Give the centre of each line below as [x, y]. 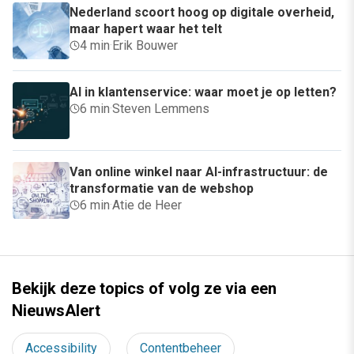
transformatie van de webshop [162, 188]
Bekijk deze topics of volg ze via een [144, 288]
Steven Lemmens [161, 108]
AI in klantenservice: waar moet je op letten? [203, 92]
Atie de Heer [147, 205]
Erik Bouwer [145, 45]
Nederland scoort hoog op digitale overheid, [202, 12]
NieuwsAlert [56, 310]
